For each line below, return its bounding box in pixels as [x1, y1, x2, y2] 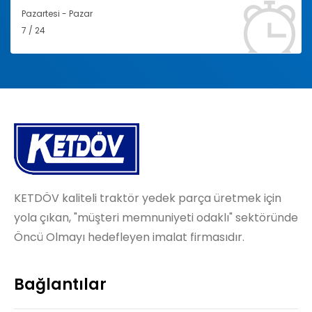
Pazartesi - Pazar [22, 7, 93, 19]
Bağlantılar [14, 274, 107, 296]
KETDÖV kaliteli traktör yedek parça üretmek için [14, 190, 281, 207]
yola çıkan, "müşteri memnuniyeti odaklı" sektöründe [14, 210, 298, 226]
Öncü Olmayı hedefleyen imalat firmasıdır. [14, 229, 244, 246]
